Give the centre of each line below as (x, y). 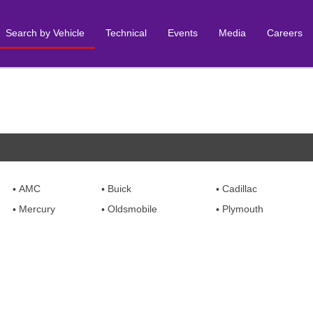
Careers (285, 32)
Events (183, 32)
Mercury (37, 209)
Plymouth (243, 209)
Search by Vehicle (45, 32)
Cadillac (240, 189)
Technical (126, 32)
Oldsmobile (132, 209)
